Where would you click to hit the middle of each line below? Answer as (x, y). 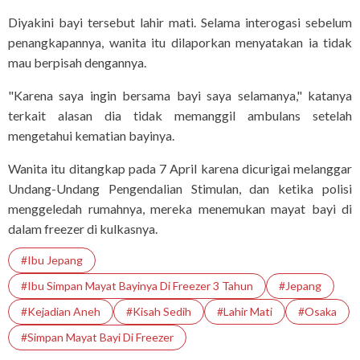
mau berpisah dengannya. (77, 62)
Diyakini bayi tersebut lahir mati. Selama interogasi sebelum (180, 22)
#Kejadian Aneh (61, 311)
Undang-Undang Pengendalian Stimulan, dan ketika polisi (180, 188)
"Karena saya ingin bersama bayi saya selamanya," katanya (180, 95)
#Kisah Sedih (159, 311)
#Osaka (317, 311)
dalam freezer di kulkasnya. (83, 228)
